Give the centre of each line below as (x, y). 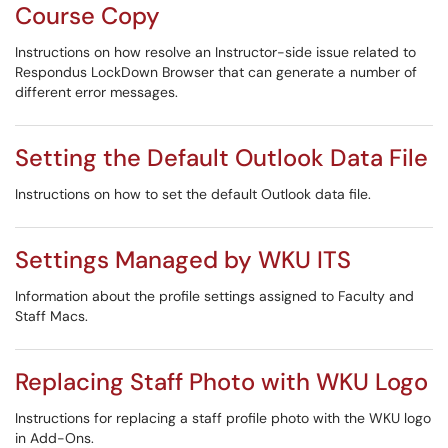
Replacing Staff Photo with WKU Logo (221, 381)
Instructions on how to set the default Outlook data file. (193, 194)
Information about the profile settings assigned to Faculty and (214, 296)
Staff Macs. (51, 316)
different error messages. (96, 92)
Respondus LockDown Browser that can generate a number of (216, 72)
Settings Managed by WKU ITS (183, 259)
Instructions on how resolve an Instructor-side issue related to (215, 52)
